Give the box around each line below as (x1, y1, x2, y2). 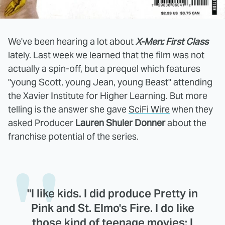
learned (89, 49, 121, 61)
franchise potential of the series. (8, 130, 139, 142)
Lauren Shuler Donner (75, 117, 165, 129)
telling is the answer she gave (8, 103, 129, 115)
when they (170, 103, 213, 115)
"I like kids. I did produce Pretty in (27, 186, 198, 200)
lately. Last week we (8, 49, 89, 61)
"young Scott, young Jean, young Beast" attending (8, 76, 212, 88)
